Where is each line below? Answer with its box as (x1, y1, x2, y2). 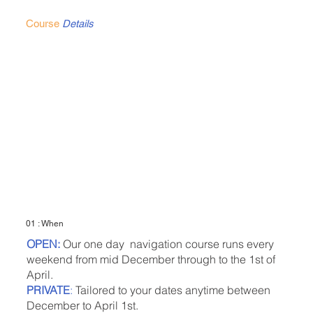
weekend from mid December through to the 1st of (26, 252, 275, 266)
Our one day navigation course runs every (59, 236, 274, 251)
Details (62, 17, 94, 30)
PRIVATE (26, 282, 70, 297)
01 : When (26, 218, 66, 228)
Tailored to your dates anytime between (75, 282, 270, 297)
